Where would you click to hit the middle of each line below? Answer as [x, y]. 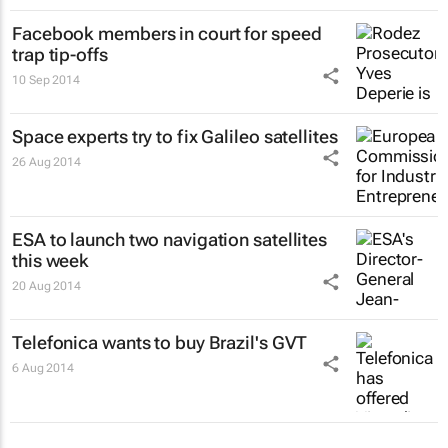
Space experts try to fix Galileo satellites [175, 136]
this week [51, 260]
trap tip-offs [60, 54]
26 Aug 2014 [46, 161]
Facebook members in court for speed [167, 33]
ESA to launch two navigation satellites [170, 239]
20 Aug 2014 [46, 285]
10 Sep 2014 [46, 79]
